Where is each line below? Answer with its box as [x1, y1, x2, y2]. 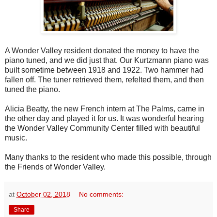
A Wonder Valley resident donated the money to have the [5, 46, 199, 55]
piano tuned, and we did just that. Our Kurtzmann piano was [5, 56, 209, 65]
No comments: [79, 190, 124, 199]
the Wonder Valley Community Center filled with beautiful [5, 124, 200, 133]
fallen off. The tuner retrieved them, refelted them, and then [5, 76, 204, 84]
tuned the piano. [5, 85, 60, 94]
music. [5, 134, 27, 142]
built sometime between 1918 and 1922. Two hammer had [5, 66, 203, 75]
